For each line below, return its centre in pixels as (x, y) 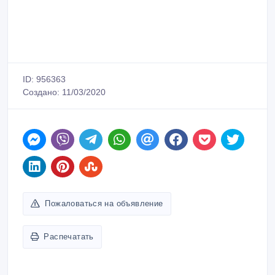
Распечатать (69, 236)
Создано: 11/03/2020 (64, 92)
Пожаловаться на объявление (104, 203)
